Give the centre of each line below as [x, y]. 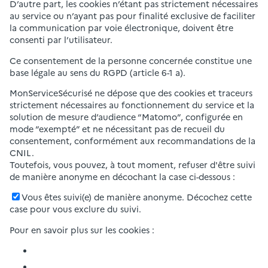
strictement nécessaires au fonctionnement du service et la [132, 105]
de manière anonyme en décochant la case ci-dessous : [122, 177]
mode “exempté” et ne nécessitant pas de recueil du [117, 129]
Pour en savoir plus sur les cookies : [82, 229]
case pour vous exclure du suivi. [75, 209]
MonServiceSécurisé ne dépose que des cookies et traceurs [131, 93]
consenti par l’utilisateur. [61, 40]
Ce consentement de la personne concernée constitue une [131, 60]
